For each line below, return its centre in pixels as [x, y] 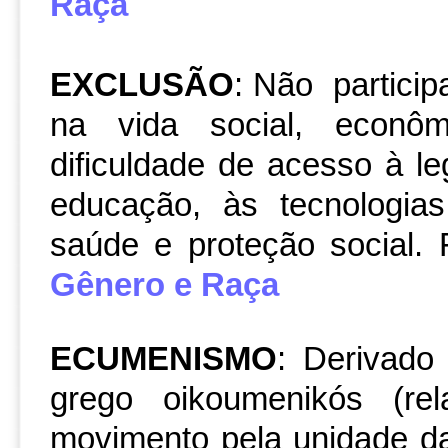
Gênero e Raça [164, 285]
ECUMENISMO [163, 359]
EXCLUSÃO [142, 85]
